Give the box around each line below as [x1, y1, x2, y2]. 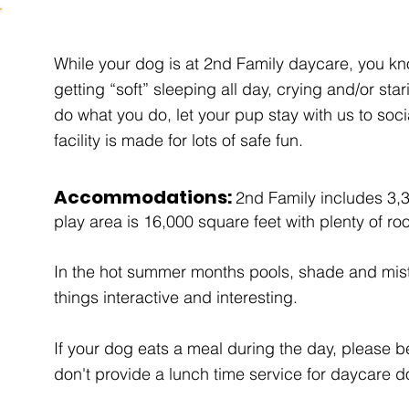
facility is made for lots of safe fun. [54, 130, 303, 151]
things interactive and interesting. [54, 287, 298, 308]
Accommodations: [54, 184, 236, 210]
